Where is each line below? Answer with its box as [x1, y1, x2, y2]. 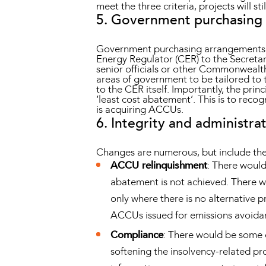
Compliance [110, 227, 164, 242]
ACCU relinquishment [110, 158, 208, 172]
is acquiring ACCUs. [96, 102, 183, 116]
